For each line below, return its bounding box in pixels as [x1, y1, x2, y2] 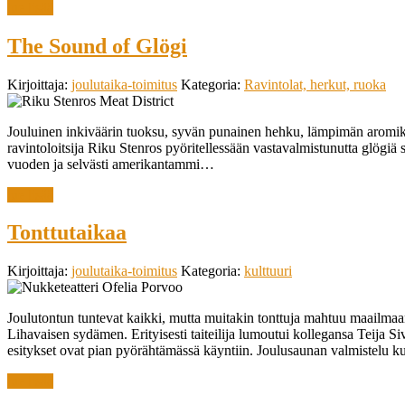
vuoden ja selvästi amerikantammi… [7, 155, 214, 172]
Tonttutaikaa [7, 221, 127, 245]
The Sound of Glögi [7, 33, 187, 58]
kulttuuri [244, 263, 292, 279]
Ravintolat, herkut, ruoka [244, 76, 386, 92]
